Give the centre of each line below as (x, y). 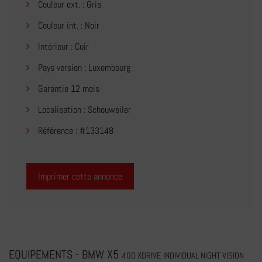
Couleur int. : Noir (68, 26)
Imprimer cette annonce (80, 177)
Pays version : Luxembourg (83, 68)
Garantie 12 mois (68, 89)
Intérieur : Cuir (62, 47)
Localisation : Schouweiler (83, 110)
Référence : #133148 (75, 131)
